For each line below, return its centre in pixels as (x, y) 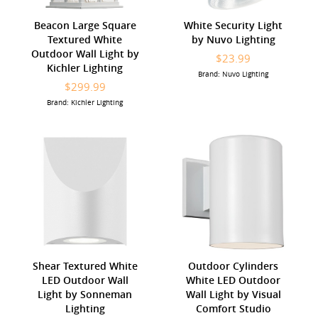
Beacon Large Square (85, 25)
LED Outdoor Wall (85, 280)
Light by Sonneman (85, 294)
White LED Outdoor (233, 280)
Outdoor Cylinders (233, 265)
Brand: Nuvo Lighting (233, 74)
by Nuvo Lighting (233, 39)
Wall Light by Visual (233, 294)
